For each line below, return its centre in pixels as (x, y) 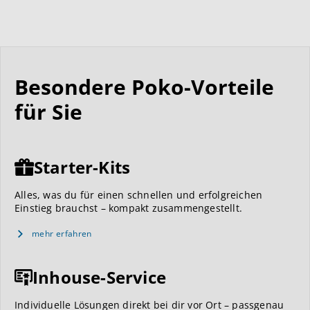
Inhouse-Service (99, 277)
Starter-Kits (82, 167)
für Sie (48, 111)
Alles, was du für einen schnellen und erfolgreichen (139, 194)
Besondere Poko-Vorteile (144, 86)
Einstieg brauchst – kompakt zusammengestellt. (129, 208)
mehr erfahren (62, 233)
